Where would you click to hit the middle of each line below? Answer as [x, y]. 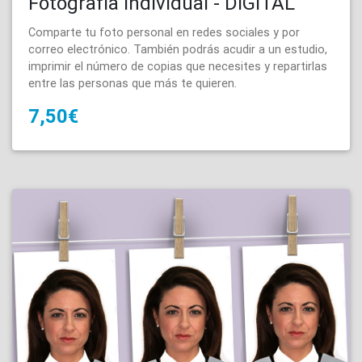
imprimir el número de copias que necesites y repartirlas [178, 67]
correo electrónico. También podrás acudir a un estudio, [178, 50]
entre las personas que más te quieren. [133, 84]
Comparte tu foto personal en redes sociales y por [164, 33]
